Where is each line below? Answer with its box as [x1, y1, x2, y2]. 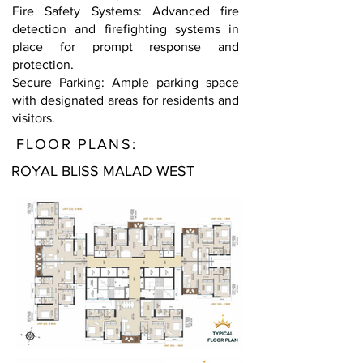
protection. [12, 58, 74, 71]
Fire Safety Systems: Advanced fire [12, 4, 239, 18]
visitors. [12, 111, 55, 125]
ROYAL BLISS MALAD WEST [11, 163, 194, 179]
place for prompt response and [12, 40, 239, 53]
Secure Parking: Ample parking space [12, 75, 239, 89]
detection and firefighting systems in [12, 22, 239, 36]
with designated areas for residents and [12, 93, 239, 107]
